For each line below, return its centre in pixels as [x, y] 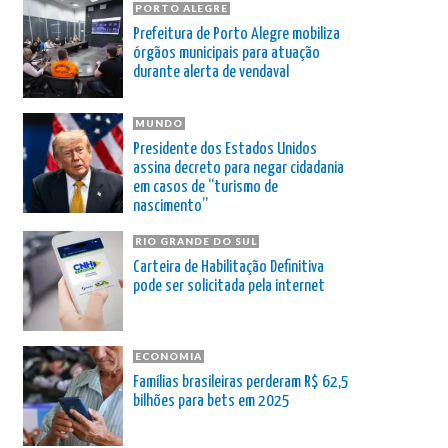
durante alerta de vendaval [211, 72]
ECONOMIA [168, 355]
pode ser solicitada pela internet [229, 286]
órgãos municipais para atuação [226, 53]
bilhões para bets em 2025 [211, 401]
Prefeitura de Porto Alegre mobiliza [236, 34]
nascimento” [170, 206]
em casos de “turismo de [205, 187]
